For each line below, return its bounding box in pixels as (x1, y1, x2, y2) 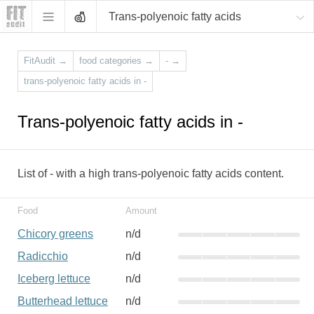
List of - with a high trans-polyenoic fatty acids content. (18, 168, 284, 179)
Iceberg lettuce (18, 273, 90, 285)
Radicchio (18, 250, 68, 262)
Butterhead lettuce (18, 295, 108, 307)
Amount (125, 205, 157, 216)
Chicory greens (18, 228, 93, 240)
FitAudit (24, 55, 55, 66)
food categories (79, 55, 142, 66)
